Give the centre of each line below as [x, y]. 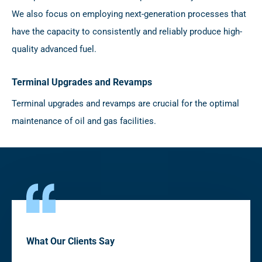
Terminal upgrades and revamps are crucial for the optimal [125, 104]
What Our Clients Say [70, 242]
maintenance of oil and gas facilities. [84, 121]
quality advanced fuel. [54, 49]
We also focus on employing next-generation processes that [129, 14]
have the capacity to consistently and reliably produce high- [127, 32]
